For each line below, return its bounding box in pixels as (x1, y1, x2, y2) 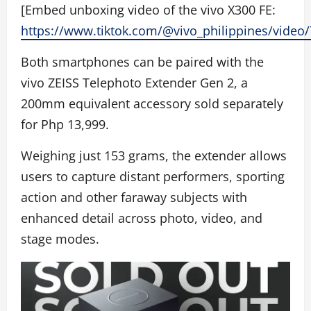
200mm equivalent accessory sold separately (21, 94, 283, 112)
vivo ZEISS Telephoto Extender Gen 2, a (21, 74, 248, 91)
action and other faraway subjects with (21, 188, 247, 205)
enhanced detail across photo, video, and (21, 209, 262, 226)
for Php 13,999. (21, 115, 109, 133)
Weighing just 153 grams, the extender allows (21, 146, 287, 164)
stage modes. (21, 230, 99, 247)
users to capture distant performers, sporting (21, 167, 285, 185)
